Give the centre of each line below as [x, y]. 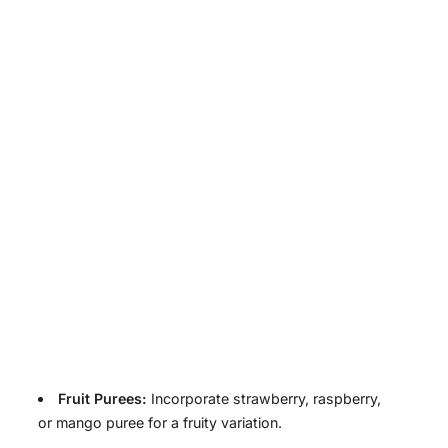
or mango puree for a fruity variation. [160, 423]
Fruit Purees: [103, 399]
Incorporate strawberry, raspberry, [264, 399]
